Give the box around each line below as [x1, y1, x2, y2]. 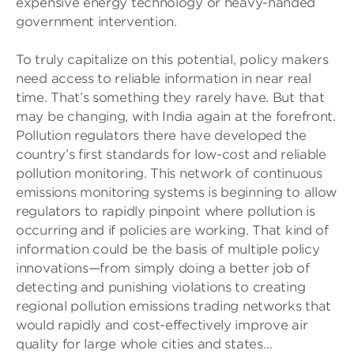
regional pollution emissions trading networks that [16, 299, 332, 314]
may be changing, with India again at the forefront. [16, 109, 336, 124]
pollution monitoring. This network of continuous [16, 166, 322, 181]
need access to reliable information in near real [16, 71, 311, 86]
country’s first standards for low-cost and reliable [16, 147, 326, 162]
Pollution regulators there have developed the [16, 128, 307, 143]
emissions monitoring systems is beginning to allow [16, 185, 337, 200]
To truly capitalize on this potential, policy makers [16, 52, 329, 67]
